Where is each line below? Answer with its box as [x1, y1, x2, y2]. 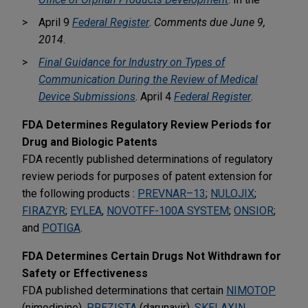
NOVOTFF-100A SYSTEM [107, 203, 229, 217]
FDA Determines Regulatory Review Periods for [22, 118, 272, 131]
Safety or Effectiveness [22, 266, 148, 280]
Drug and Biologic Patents [22, 135, 157, 148]
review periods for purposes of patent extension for [22, 169, 272, 183]
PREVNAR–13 [137, 186, 206, 200]
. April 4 [135, 89, 174, 103]
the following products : [22, 186, 137, 200]
